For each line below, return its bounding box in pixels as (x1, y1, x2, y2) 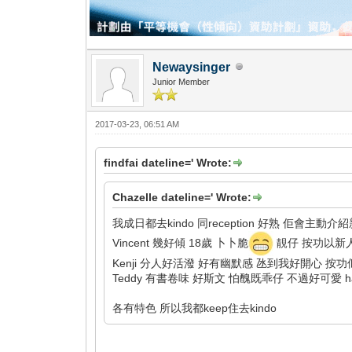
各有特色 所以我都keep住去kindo (112, 301, 277, 314)
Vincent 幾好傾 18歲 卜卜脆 (112, 236, 249, 249)
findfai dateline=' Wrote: (104, 156, 233, 169)
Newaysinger (152, 60, 231, 74)
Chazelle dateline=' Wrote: (112, 190, 252, 203)
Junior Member (152, 76, 211, 86)
